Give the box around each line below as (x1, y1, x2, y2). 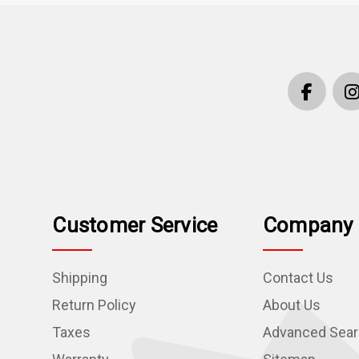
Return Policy (52, 296, 137, 314)
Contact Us (262, 269, 333, 287)
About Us (262, 296, 321, 314)
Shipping (52, 269, 108, 287)
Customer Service (52, 213, 218, 238)
